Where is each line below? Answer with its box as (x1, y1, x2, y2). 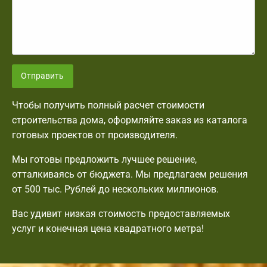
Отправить (21, 71, 64, 82)
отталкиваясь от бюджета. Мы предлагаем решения (12, 169, 248, 181)
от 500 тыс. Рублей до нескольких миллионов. (12, 184, 219, 195)
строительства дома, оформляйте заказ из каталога (12, 114, 247, 126)
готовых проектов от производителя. (12, 129, 178, 141)
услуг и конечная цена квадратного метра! (12, 223, 204, 235)
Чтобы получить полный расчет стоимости (12, 100, 204, 111)
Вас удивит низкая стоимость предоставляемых (12, 208, 230, 220)
